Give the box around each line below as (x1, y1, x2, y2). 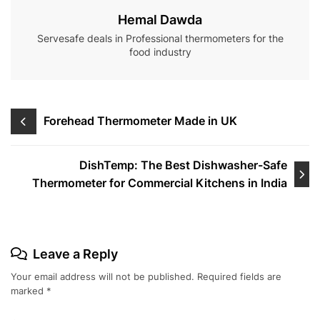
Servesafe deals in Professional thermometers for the (36, 31, 284, 44)
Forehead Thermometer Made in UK (44, 114, 237, 129)
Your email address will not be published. (11, 270, 194, 282)
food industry (129, 45, 191, 58)
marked (11, 284, 46, 296)
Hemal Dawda (118, 11, 202, 27)
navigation (10, 128, 90, 147)
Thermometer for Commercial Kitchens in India (31, 175, 287, 190)
